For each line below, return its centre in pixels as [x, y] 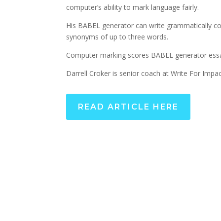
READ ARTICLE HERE [129, 107]
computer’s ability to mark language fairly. [133, 7]
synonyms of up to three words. [117, 37]
